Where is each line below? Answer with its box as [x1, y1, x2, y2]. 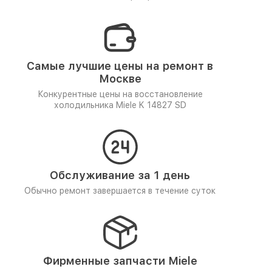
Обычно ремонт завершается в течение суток [24, 186, 216, 195]
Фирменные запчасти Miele [42, 254, 197, 267]
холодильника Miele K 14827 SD [53, 100, 186, 110]
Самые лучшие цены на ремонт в [27, 59, 213, 72]
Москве [98, 72, 141, 85]
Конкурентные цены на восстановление [37, 89, 203, 99]
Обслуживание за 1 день [50, 169, 190, 182]
